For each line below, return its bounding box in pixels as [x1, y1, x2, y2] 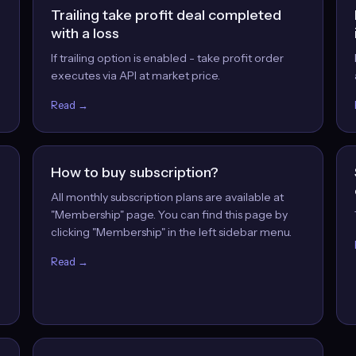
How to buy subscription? [50, 164, 219, 181]
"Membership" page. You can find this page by [50, 207, 288, 222]
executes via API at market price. [50, 68, 220, 83]
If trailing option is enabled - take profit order [50, 51, 284, 65]
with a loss [50, 25, 119, 42]
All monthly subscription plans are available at [50, 190, 284, 204]
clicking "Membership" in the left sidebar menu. [50, 225, 292, 239]
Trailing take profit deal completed [50, 6, 281, 24]
